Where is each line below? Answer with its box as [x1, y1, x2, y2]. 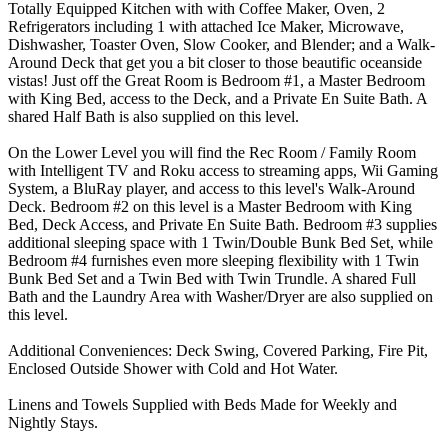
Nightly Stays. [8, 413, 98, 431]
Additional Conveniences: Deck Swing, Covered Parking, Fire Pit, [8, 341, 428, 359]
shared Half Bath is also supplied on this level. [8, 107, 299, 125]
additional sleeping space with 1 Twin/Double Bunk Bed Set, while [8, 233, 433, 251]
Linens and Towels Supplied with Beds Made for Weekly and [8, 395, 397, 413]
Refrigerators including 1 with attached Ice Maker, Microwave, [8, 17, 404, 35]
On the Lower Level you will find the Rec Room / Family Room [8, 143, 416, 161]
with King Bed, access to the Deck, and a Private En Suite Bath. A [8, 89, 427, 107]
